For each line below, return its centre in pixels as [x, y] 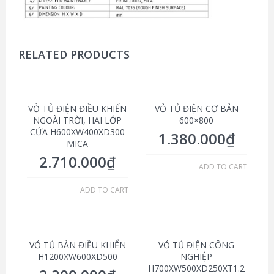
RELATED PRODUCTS [74, 55]
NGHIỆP [197, 257]
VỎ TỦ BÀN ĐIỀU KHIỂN [77, 245]
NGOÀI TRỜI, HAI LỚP [78, 120]
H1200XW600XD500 [77, 257]
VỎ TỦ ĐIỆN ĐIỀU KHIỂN [78, 109]
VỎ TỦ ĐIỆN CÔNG [197, 245]
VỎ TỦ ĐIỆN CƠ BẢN [196, 109]
